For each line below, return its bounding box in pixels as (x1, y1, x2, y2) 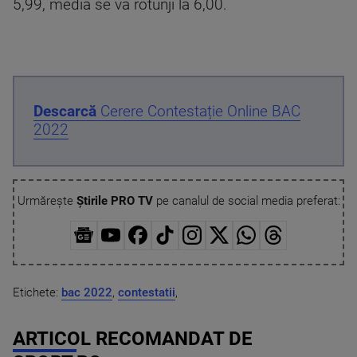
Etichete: (13, 285, 61, 300)
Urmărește (17, 193, 76, 208)
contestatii (118, 285, 175, 300)
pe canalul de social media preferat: (152, 193, 340, 208)
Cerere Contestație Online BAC (96, 102, 300, 120)
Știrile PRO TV (76, 193, 153, 208)
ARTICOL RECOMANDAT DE (13, 328, 253, 351)
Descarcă (33, 102, 96, 120)
